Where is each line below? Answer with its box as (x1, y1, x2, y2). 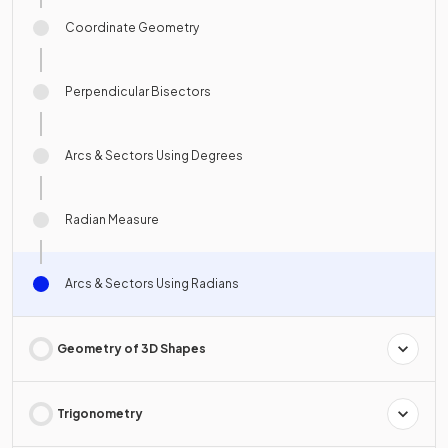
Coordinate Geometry (65, 20, 199, 36)
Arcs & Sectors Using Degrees (65, 148, 243, 164)
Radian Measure (65, 212, 159, 228)
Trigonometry (57, 406, 143, 422)
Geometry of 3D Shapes (57, 341, 206, 357)
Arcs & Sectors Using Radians (65, 276, 239, 292)
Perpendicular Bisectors (65, 84, 211, 100)
